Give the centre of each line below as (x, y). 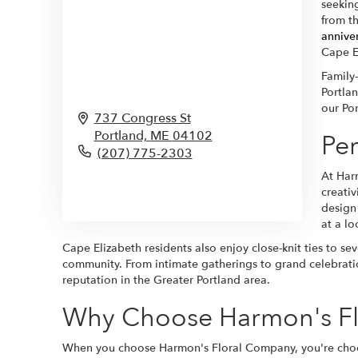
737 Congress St (142, 118)
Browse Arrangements (150, 191)
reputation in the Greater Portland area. (166, 280)
